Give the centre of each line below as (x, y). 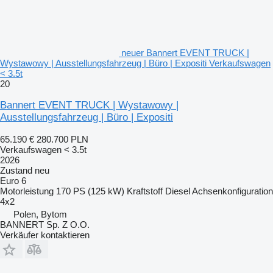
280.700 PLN (62, 139)
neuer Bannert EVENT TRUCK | (185, 52)
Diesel (178, 191)
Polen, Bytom (40, 214)
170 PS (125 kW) (90, 191)
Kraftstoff (145, 191)
